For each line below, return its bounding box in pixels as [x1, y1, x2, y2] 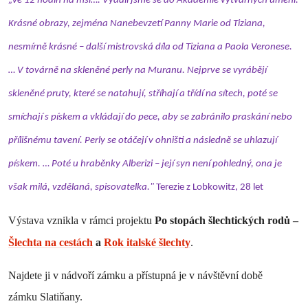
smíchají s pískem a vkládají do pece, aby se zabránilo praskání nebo [8, 111, 292, 122]
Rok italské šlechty [104, 236, 190, 248]
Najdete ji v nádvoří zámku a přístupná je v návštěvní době [8, 269, 263, 281]
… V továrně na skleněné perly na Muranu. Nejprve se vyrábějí [8, 65, 267, 76]
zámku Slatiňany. [8, 290, 82, 302]
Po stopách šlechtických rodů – [155, 214, 298, 226]
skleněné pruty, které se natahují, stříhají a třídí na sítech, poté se [8, 88, 278, 99]
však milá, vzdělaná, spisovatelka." [8, 181, 156, 192]
